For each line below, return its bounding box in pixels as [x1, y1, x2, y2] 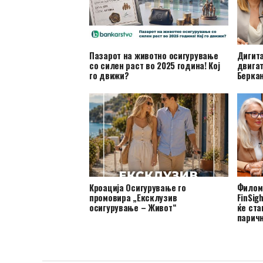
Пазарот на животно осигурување [89, 49, 218, 62]
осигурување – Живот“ [89, 201, 177, 214]
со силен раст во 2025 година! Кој [89, 59, 220, 72]
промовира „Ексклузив [89, 191, 177, 204]
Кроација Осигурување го [89, 181, 186, 194]
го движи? [89, 69, 129, 82]
